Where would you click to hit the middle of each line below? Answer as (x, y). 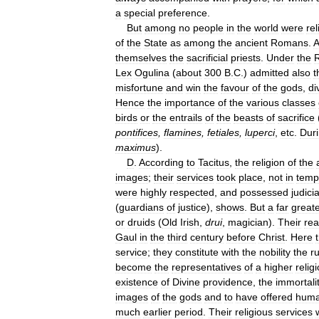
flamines (183, 132)
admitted (270, 72)
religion (268, 162)
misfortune (139, 87)
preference (183, 12)
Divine (186, 282)
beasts (249, 117)
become (134, 267)
